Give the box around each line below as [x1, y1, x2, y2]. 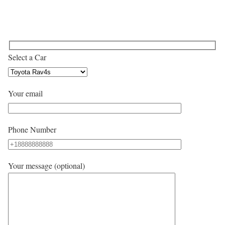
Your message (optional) [8, 160, 85, 171]
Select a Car [8, 52, 46, 63]
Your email [8, 88, 43, 99]
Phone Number [8, 124, 56, 135]
